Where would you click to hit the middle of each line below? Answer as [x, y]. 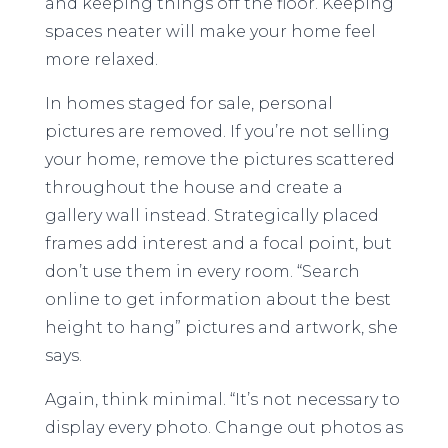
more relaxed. [101, 59]
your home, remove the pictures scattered [219, 159]
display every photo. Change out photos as [223, 427]
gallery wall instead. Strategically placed [211, 215]
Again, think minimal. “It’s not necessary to [222, 399]
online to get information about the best [217, 299]
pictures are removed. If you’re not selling [217, 131]
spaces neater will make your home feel [210, 31]
